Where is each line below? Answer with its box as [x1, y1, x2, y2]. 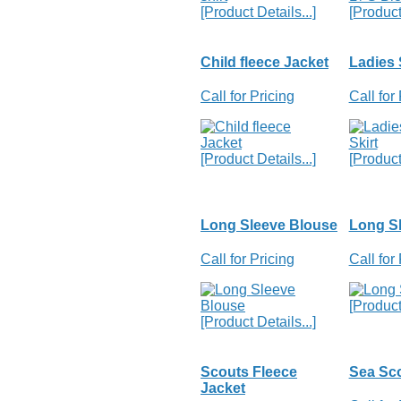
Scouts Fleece [200, 363, 297, 380]
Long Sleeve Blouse [200, 217, 337, 233]
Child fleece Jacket [200, 55, 328, 71]
